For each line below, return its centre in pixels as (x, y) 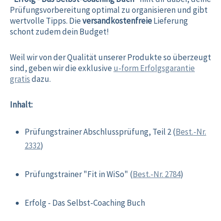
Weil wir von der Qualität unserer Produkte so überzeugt (110, 57)
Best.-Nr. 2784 (157, 174)
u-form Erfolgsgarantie (154, 68)
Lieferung (170, 21)
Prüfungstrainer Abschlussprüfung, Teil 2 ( (100, 132)
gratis (20, 79)
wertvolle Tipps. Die (46, 21)
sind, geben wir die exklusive (61, 68)
